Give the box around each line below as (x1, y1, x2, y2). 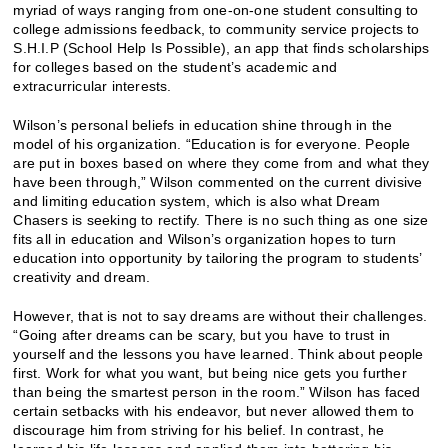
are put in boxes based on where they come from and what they (13, 155, 430, 172)
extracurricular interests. (13, 78, 172, 95)
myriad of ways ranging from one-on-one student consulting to (13, 2, 419, 19)
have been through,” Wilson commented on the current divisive (13, 174, 423, 191)
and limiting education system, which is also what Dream (13, 193, 381, 210)
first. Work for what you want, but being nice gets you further (13, 365, 407, 382)
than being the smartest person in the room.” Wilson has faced (13, 384, 421, 401)
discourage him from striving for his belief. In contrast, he (13, 422, 385, 439)
